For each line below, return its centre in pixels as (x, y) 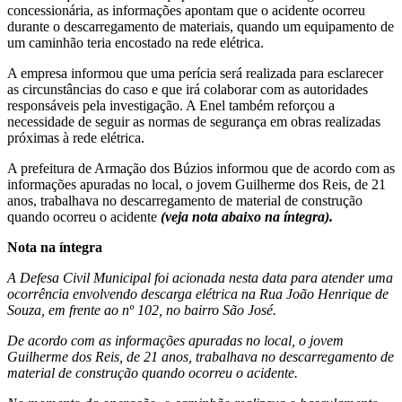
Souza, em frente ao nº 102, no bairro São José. (142, 310)
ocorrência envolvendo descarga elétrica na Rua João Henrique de (198, 293)
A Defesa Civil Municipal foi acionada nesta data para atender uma (200, 277)
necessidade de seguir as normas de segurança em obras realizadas (194, 121)
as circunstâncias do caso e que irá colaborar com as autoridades (188, 89)
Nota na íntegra (57, 247)
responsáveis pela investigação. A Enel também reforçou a (171, 105)
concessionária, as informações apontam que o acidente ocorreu (186, 10)
